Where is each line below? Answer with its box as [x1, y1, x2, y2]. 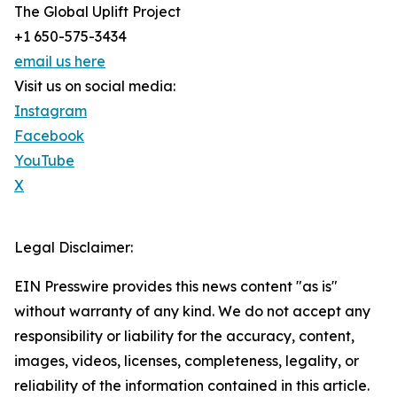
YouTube [14, 152, 74, 170]
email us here [14, 52, 105, 71]
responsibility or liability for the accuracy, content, [14, 327, 354, 346]
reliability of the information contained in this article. [14, 377, 370, 395]
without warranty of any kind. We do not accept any [14, 302, 370, 321]
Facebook [14, 127, 84, 145]
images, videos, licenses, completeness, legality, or [14, 352, 359, 370]
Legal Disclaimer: [14, 238, 133, 257]
